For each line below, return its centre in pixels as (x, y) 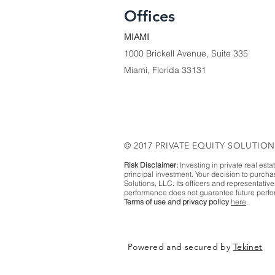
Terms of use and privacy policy (176, 202)
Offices (149, 16)
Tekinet (248, 247)
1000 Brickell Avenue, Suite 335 (186, 54)
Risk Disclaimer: (151, 165)
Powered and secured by (180, 247)
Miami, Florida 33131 (168, 70)
